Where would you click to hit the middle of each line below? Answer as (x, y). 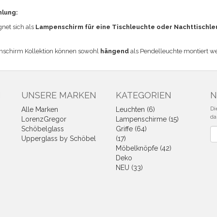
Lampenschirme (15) (147, 119)
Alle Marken (40, 109)
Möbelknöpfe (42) (144, 148)
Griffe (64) (131, 129)
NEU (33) (129, 168)
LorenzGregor (44, 119)
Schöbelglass (43, 129)
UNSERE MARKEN (59, 95)
